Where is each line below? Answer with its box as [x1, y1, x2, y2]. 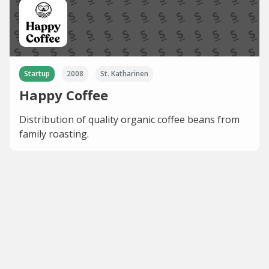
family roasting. [19, 127, 89, 141]
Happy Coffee [19, 86, 108, 104]
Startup [24, 68, 50, 79]
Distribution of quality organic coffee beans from [19, 113, 240, 127]
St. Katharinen [100, 68, 148, 79]
